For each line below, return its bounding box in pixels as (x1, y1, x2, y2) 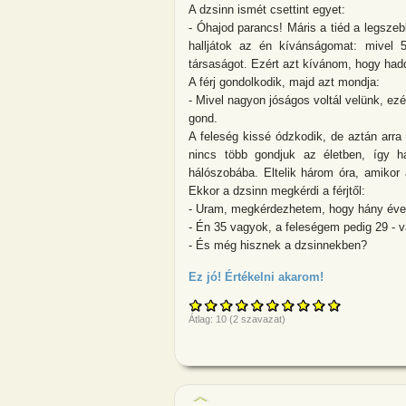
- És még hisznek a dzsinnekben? (188, 237, 367, 252)
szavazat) (238, 314, 285, 325)
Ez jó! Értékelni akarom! (188, 270, 324, 285)
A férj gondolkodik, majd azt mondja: (188, 74, 380, 89)
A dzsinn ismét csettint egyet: (188, 2, 345, 16)
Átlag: (188, 314, 216, 325)
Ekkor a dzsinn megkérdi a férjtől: (188, 183, 365, 198)
